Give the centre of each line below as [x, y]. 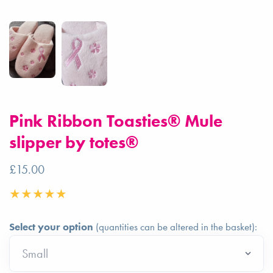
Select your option [51, 227]
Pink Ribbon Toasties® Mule [116, 121]
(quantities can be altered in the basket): [175, 227]
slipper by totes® [74, 142]
